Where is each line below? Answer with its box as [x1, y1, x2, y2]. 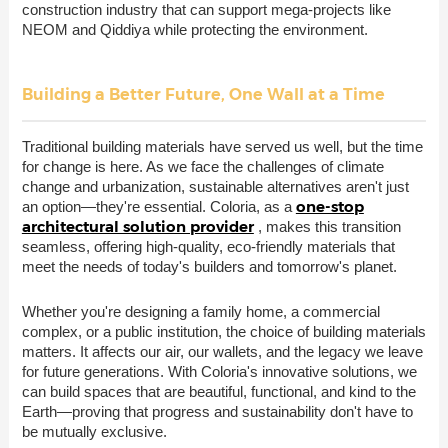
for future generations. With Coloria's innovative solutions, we [21, 362, 417, 380]
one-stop [295, 196, 364, 216]
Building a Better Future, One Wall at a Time [21, 84, 385, 104]
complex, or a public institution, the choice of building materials [21, 322, 426, 340]
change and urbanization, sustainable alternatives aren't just [21, 177, 409, 195]
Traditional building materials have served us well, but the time [21, 137, 423, 155]
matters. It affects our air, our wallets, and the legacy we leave [21, 342, 423, 360]
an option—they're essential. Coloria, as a [21, 197, 296, 215]
